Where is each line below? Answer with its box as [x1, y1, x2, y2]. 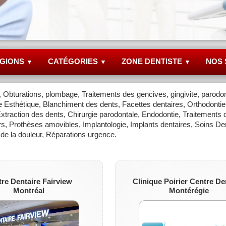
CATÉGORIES [48, 56, 100, 66]
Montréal [13, 186, 44, 195]
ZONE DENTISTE [122, 56, 184, 66]
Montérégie [169, 186, 209, 195]
